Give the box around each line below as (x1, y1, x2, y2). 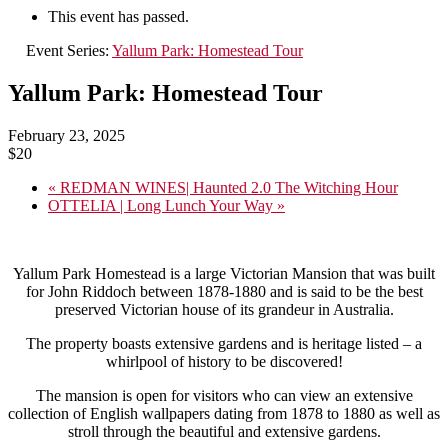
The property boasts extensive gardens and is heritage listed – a (26, 334, 422, 352)
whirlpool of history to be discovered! (105, 352, 343, 370)
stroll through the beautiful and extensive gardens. (67, 422, 381, 440)
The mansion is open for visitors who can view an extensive (35, 386, 413, 404)
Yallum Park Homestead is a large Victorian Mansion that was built (13, 264, 435, 282)
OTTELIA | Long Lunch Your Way (48, 196, 277, 214)
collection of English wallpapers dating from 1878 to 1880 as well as (8, 404, 440, 422)
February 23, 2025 (8, 126, 125, 144)
